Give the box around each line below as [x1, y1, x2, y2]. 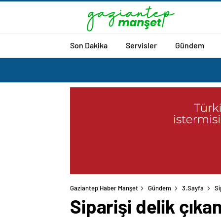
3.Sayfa [182, 184, 204, 192]
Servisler [126, 40, 157, 50]
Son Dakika [70, 40, 108, 50]
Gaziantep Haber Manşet [70, 184, 138, 192]
